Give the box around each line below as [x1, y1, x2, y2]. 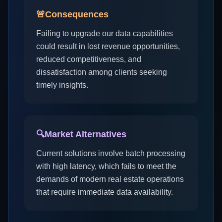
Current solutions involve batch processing [36, 149, 185, 158]
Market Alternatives [45, 129, 126, 139]
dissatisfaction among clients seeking [36, 68, 167, 76]
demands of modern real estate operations [36, 175, 184, 183]
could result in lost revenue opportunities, [36, 42, 180, 51]
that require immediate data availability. [36, 188, 173, 196]
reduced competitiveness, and [36, 55, 141, 63]
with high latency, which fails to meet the [36, 162, 176, 170]
